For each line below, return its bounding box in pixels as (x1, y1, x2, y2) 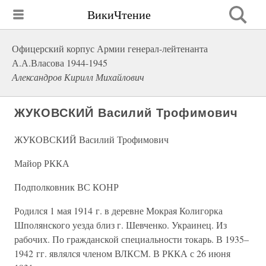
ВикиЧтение (87, 6, 151, 23)
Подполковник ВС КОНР (14, 180, 119, 193)
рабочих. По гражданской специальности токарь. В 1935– (14, 233, 249, 245)
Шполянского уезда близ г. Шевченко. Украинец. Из (14, 218, 227, 231)
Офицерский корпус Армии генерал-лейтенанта (12, 42, 208, 55)
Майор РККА (14, 157, 69, 169)
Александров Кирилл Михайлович (12, 71, 144, 83)
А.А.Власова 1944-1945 (12, 56, 107, 69)
